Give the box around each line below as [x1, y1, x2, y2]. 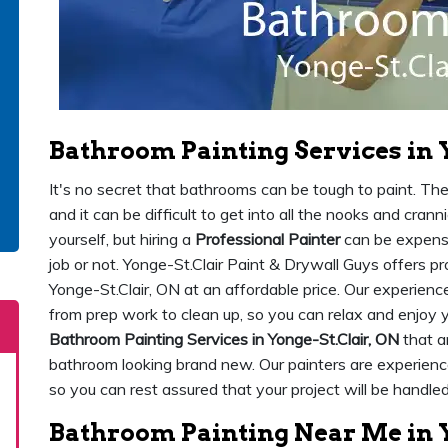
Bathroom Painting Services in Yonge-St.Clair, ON [49, 329, 399, 349]
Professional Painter [195, 229, 340, 249]
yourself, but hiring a [49, 229, 195, 249]
